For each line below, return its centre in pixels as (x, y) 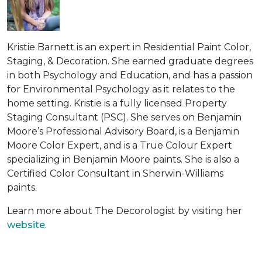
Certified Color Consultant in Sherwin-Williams (115, 173)
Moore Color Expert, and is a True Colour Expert (120, 145)
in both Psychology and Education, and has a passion (130, 75)
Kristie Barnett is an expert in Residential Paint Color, (129, 47)
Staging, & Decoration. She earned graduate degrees (130, 61)
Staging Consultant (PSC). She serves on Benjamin (124, 117)
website (26, 225)
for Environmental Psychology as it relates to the (121, 89)
